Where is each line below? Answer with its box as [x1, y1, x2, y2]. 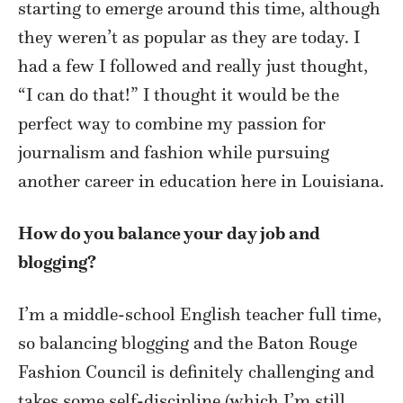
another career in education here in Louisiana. [18, 170, 384, 193]
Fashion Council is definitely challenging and [18, 361, 374, 383]
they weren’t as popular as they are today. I [18, 26, 360, 49]
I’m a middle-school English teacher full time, [18, 303, 381, 326]
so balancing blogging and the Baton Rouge [18, 332, 357, 354]
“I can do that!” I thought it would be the [18, 84, 339, 106]
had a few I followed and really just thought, [18, 55, 368, 77]
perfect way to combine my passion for [18, 112, 326, 135]
